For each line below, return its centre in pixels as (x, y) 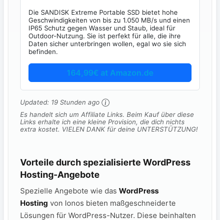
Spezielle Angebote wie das (69, 191)
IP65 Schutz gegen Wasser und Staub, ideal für (102, 28)
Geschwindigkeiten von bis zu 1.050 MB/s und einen (109, 20)
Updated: (36, 102)
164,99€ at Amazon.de (110, 72)
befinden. (43, 51)
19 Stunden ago (75, 102)
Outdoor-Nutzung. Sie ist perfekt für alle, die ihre (105, 36)
